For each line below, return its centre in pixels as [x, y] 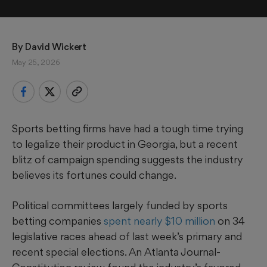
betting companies [58, 221]
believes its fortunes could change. [94, 175]
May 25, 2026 [36, 63]
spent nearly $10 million [159, 221]
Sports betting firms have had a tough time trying [128, 129]
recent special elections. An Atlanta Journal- [116, 252]
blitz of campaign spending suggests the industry [128, 160]
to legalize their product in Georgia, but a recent [125, 144]
